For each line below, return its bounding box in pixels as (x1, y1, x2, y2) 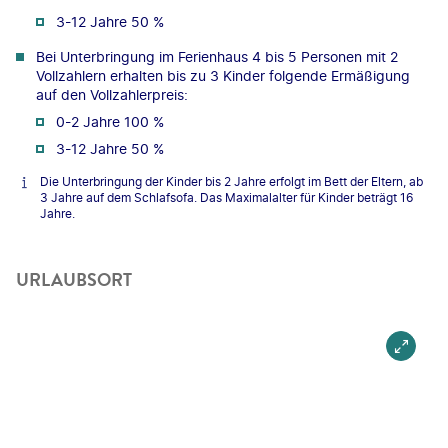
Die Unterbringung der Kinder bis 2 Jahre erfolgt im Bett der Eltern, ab (40, 173, 423, 189)
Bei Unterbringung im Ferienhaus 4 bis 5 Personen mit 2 (36, 47, 398, 65)
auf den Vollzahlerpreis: (36, 85, 188, 103)
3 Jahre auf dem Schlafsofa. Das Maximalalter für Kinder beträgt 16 (40, 189, 413, 205)
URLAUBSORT (16, 266, 132, 293)
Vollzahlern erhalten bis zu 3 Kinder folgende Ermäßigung (36, 66, 410, 84)
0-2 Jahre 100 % (56, 112, 164, 130)
